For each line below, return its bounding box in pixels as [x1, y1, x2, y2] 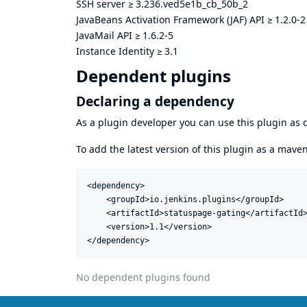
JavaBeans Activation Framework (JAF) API [76, 12, 265, 26]
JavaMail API [76, 28, 132, 42]
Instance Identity [76, 44, 154, 58]
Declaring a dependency [76, 91, 234, 110]
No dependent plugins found [76, 270, 210, 284]
